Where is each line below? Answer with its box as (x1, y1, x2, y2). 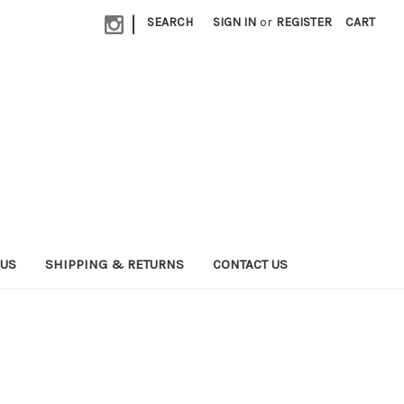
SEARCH (147, 14, 194, 30)
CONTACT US (213, 255, 288, 272)
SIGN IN (213, 14, 257, 30)
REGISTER (276, 14, 333, 30)
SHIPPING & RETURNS (45, 255, 184, 272)
